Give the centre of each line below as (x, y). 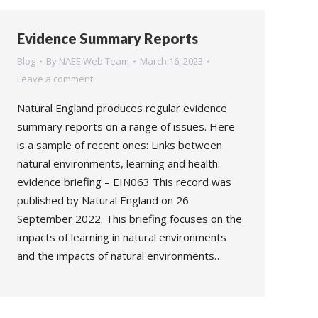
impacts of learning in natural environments (122, 237)
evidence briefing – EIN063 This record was (124, 182)
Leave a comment (55, 79)
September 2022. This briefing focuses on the (130, 219)
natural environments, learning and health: (119, 163)
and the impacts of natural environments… (120, 256)
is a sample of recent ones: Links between (120, 145)
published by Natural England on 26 (103, 200)
